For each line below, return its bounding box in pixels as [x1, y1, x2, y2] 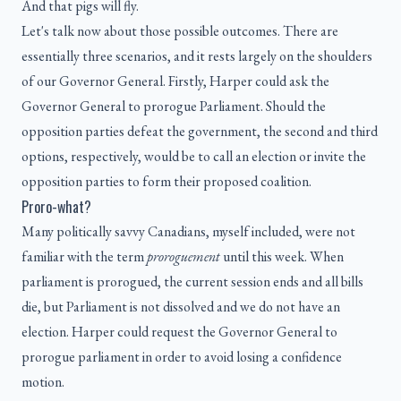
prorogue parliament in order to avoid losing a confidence [21, 347, 342, 367]
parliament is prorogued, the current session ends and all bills [21, 272, 363, 292]
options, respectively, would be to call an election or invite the [21, 147, 366, 166]
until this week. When [220, 247, 344, 267]
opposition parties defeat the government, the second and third [21, 122, 378, 141]
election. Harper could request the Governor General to [21, 322, 337, 342]
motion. [21, 372, 64, 392]
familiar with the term [21, 247, 147, 267]
